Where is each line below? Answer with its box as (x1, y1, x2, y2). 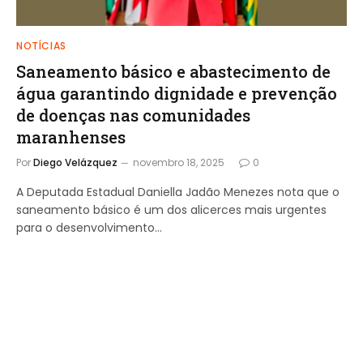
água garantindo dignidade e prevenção (16, 82, 337, 104)
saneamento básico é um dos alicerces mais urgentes (16, 201, 327, 218)
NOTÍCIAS (16, 38, 66, 53)
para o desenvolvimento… (16, 219, 162, 236)
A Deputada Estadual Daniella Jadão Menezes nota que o (16, 183, 340, 200)
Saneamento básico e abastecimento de (16, 60, 331, 82)
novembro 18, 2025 (133, 155, 224, 169)
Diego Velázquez (33, 155, 117, 169)
